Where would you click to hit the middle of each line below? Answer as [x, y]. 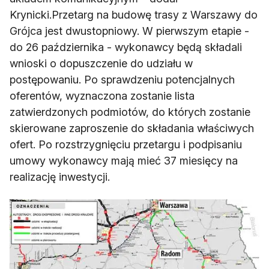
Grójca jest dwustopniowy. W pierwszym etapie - [129, 31]
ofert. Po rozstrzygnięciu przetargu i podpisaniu [126, 145]
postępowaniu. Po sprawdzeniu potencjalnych [122, 80]
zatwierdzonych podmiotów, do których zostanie [130, 112]
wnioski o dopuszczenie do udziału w [101, 64]
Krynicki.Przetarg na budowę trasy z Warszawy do [134, 15]
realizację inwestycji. [60, 177]
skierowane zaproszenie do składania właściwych [132, 128]
